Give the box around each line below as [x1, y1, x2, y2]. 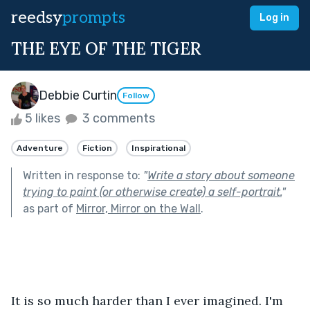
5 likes [22, 111, 63, 126]
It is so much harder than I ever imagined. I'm [11, 292, 286, 309]
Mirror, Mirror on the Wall [76, 201, 201, 215]
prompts [62, 8, 125, 28]
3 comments [80, 111, 155, 126]
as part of [23, 201, 76, 215]
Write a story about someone [147, 168, 295, 182]
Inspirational [131, 143, 185, 153]
